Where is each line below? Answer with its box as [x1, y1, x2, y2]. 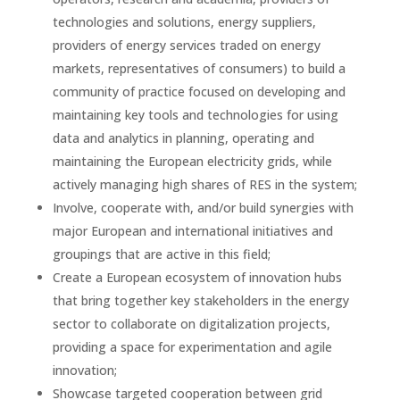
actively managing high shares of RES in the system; [52, 176, 357, 193]
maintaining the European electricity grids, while [52, 153, 332, 170]
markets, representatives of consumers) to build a [52, 60, 346, 77]
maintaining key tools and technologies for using [52, 106, 338, 123]
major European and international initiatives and [52, 222, 333, 239]
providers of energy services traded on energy [52, 37, 321, 54]
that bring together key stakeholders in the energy [52, 292, 349, 309]
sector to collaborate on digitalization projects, [52, 315, 330, 332]
